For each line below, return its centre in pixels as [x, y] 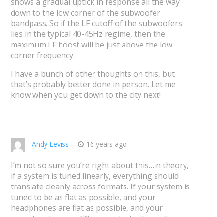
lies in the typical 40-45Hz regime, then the [88, 34]
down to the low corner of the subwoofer [85, 13]
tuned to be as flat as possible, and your [83, 197]
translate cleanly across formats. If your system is [100, 187]
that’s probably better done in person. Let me [93, 85]
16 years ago [106, 144]
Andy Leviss [50, 144]
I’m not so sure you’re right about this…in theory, [100, 165]
